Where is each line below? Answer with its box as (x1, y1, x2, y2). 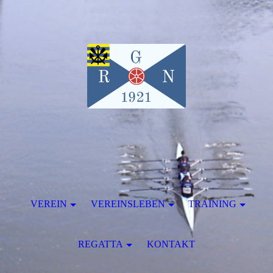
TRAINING (188, 199, 237, 209)
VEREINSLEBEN (90, 199, 165, 209)
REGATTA (78, 239, 124, 249)
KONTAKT (146, 239, 195, 249)
